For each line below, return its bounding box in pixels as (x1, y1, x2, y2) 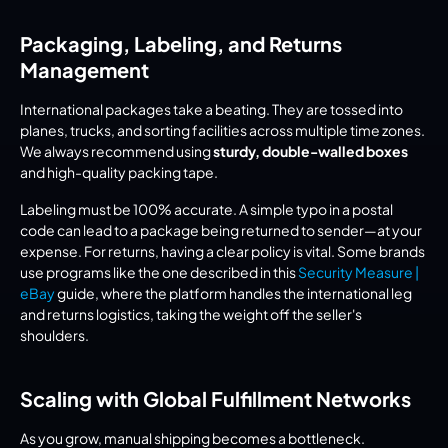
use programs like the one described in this (20, 263, 298, 282)
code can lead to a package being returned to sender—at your (20, 221, 422, 240)
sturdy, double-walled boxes (213, 142, 408, 161)
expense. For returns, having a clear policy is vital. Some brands (20, 242, 425, 261)
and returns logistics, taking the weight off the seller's (20, 305, 362, 324)
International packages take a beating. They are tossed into (20, 100, 403, 119)
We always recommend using (20, 142, 213, 161)
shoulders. (20, 326, 89, 345)
